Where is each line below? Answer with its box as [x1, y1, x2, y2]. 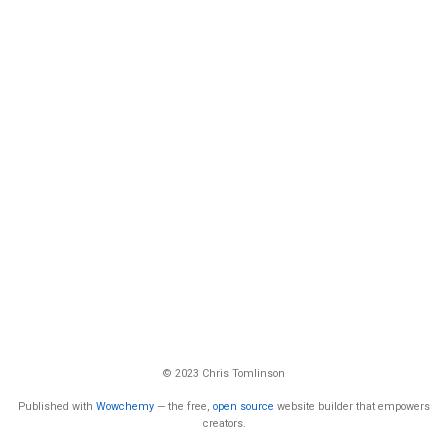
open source [213, 399, 274, 413]
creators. [202, 416, 246, 430]
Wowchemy [96, 399, 154, 413]
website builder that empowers [274, 399, 430, 413]
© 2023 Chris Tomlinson [163, 366, 285, 380]
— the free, [154, 399, 213, 413]
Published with [18, 399, 96, 413]
